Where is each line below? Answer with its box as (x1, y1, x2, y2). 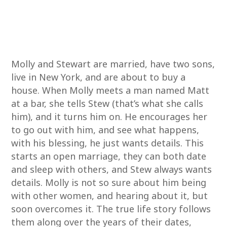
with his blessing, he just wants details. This (11, 137, 204, 149)
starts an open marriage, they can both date (11, 150, 207, 162)
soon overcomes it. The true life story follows (11, 203, 211, 215)
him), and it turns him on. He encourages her (11, 110, 208, 123)
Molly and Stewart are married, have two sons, (11, 58, 215, 70)
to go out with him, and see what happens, (11, 124, 200, 136)
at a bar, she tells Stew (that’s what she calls (11, 97, 204, 109)
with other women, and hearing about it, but (11, 190, 208, 202)
